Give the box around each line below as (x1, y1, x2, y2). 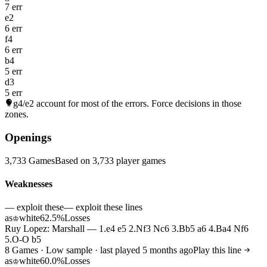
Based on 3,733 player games (55, 155, 166, 166)
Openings (5, 131, 51, 144)
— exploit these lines (64, 202, 142, 213)
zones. (5, 109, 29, 120)
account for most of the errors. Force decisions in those (34, 98, 241, 109)
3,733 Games (5, 155, 55, 166)
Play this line (193, 245, 244, 256)
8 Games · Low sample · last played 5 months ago (5, 245, 193, 256)
